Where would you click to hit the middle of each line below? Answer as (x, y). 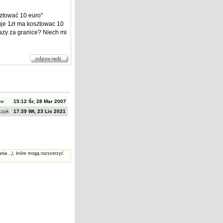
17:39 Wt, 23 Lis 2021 (40, 111)
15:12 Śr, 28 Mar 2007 (40, 101)
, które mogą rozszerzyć (38, 153)
